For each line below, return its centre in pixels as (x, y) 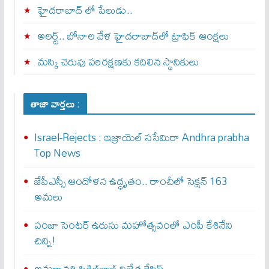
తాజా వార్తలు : (55, 104)
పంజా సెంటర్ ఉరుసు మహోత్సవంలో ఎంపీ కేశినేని (133, 225)
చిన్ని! (45, 241)
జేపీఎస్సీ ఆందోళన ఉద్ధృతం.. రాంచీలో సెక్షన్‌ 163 (131, 181)
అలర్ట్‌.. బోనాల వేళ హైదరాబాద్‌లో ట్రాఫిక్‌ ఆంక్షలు (133, 36)
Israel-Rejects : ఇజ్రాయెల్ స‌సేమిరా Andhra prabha (141, 138)
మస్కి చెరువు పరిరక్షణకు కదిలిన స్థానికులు (118, 62)
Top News (57, 153)
